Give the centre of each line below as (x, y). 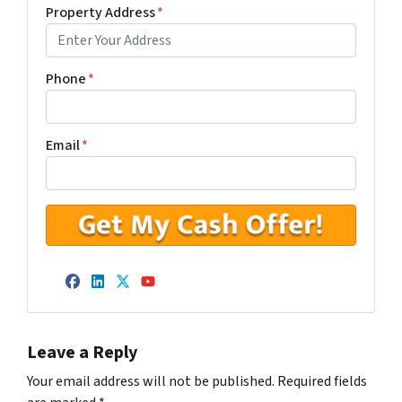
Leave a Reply (82, 352)
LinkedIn (142, 299)
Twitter (159, 299)
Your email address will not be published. (151, 381)
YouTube (191, 299)
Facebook (121, 299)
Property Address (100, 12)
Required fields (322, 381)
